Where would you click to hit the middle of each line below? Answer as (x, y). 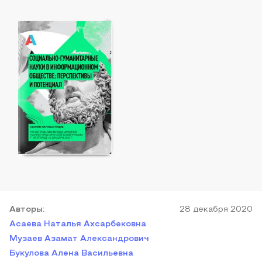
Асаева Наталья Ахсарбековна (78, 224)
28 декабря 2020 (216, 210)
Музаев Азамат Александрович (79, 239)
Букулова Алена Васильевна (71, 254)
